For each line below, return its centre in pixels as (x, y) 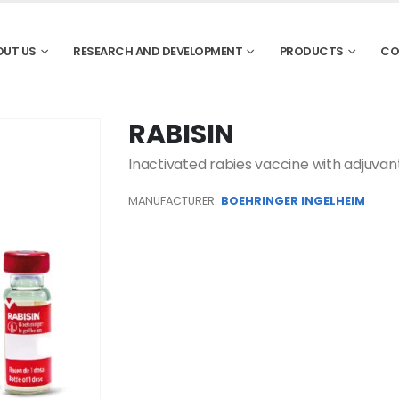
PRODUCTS (311, 51)
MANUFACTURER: (173, 201)
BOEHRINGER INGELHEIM (293, 201)
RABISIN (181, 134)
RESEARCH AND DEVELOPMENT (158, 51)
